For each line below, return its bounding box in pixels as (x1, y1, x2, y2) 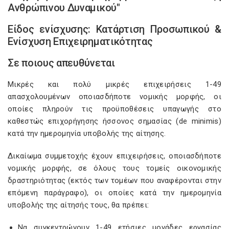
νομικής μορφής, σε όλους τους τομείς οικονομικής (8, 164, 221, 173)
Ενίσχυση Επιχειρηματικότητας (8, 35, 153, 48)
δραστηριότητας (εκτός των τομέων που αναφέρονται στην (8, 176, 221, 185)
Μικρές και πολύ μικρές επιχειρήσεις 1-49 (8, 80, 221, 89)
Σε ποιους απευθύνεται (8, 57, 115, 69)
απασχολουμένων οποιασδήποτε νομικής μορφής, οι (8, 92, 221, 101)
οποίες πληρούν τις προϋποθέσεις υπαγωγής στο (8, 104, 221, 113)
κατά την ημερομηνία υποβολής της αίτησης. (8, 129, 166, 138)
